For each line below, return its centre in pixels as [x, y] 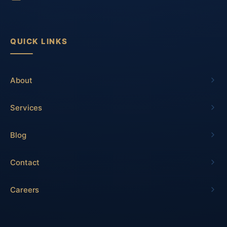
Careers [25, 190]
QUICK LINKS [39, 41]
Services [26, 107]
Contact [25, 162]
